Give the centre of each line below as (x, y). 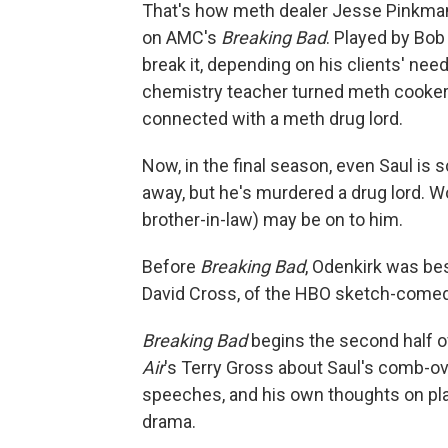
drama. (169, 421)
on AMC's (181, 37)
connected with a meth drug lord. (272, 118)
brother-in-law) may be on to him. (272, 219)
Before (171, 266)
